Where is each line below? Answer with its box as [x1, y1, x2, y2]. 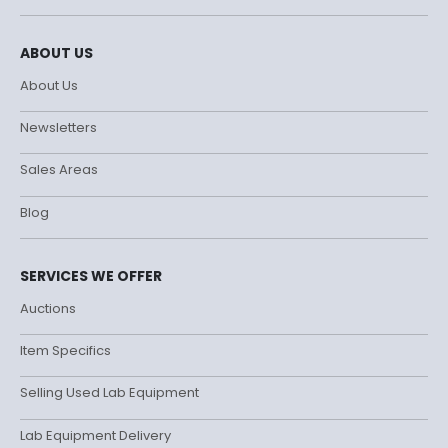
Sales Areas [20, 160, 98, 180]
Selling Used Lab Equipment [20, 383, 199, 403]
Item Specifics [20, 341, 111, 361]
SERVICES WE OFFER [20, 265, 162, 286]
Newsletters [20, 118, 97, 138]
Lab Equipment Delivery [20, 425, 171, 445]
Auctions [20, 298, 76, 318]
